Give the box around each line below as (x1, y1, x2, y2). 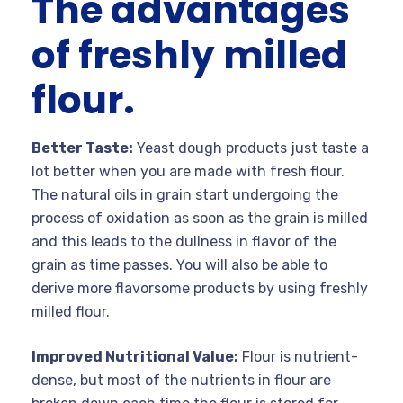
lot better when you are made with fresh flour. (31, 162, 345, 180)
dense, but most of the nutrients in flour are (31, 371, 331, 389)
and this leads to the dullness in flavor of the (31, 232, 336, 250)
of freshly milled (31, 28, 347, 82)
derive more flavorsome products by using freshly (31, 279, 368, 297)
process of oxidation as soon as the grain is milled (31, 209, 368, 227)
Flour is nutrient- (238, 347, 358, 365)
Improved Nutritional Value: (31, 347, 238, 365)
